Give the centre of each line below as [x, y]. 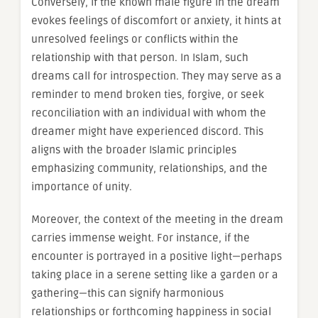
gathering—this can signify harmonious [127, 294]
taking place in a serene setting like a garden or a [155, 275]
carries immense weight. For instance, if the [141, 238]
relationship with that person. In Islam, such [140, 58]
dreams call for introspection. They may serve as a [157, 76]
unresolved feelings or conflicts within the [135, 39]
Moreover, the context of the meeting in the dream [157, 220]
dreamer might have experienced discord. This [147, 132]
